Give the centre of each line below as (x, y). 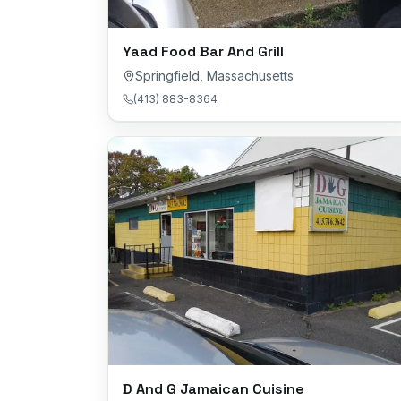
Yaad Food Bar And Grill (203, 51)
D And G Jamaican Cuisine (213, 388)
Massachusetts (250, 75)
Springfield (167, 75)
